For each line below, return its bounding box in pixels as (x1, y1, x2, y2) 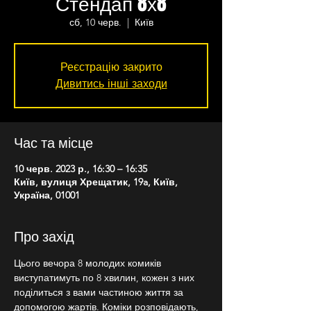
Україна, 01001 (14, 189, 80, 201)
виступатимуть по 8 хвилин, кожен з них (14, 271, 197, 284)
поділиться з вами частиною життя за (14, 286, 186, 299)
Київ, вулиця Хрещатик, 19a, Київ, (14, 176, 178, 188)
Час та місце (14, 132, 93, 153)
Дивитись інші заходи (55, 77, 167, 90)
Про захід (14, 226, 74, 246)
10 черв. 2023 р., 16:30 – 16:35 (14, 162, 147, 175)
